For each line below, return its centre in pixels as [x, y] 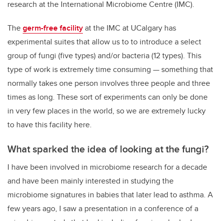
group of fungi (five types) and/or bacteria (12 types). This [104, 56]
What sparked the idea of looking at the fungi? [108, 149]
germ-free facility [53, 28]
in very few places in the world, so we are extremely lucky [107, 111]
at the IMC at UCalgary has [129, 28]
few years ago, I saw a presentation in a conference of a [103, 209]
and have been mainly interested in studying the [91, 181]
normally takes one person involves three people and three [109, 83]
